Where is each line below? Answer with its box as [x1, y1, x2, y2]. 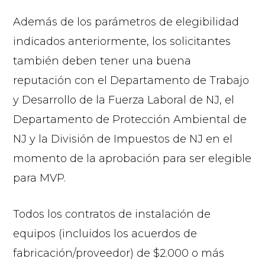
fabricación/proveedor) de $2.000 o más [13, 246, 225, 260]
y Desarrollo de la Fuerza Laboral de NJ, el [13, 93, 235, 106]
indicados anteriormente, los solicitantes [13, 34, 231, 48]
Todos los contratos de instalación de [13, 207, 211, 221]
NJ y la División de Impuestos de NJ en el [13, 132, 233, 146]
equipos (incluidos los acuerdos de [13, 227, 198, 240]
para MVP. [13, 171, 66, 185]
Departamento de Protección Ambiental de [13, 112, 247, 126]
